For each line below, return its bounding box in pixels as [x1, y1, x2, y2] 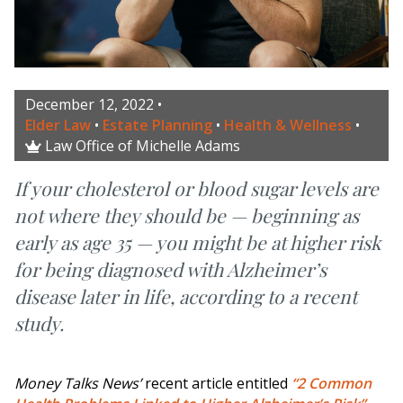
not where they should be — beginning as [14, 201, 359, 228]
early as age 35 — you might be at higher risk [14, 228, 381, 255]
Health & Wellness [224, 114, 352, 135]
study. [14, 309, 64, 336]
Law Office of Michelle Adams [45, 135, 240, 156]
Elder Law [25, 114, 91, 135]
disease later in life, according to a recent [14, 282, 357, 309]
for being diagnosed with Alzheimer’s [14, 255, 327, 282]
